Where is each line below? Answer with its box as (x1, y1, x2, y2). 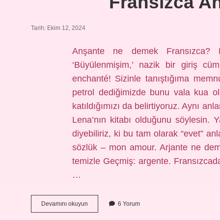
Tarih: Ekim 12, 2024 (31, 25, 85, 31)
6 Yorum (118, 200, 140, 207)
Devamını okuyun (41, 200, 88, 207)
